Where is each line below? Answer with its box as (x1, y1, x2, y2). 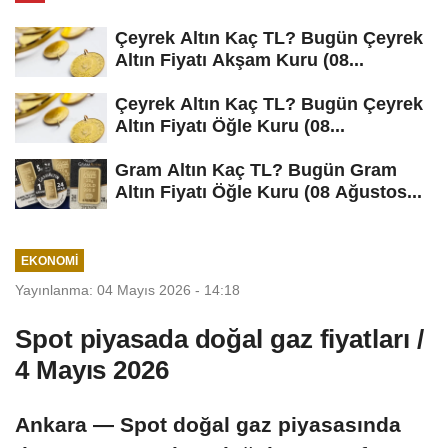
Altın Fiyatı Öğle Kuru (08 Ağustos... (115, 181, 422, 202)
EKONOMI (20, 254, 78, 268)
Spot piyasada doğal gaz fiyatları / (15, 324, 424, 355)
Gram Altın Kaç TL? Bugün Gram (115, 159, 397, 180)
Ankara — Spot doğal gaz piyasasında (15, 413, 401, 437)
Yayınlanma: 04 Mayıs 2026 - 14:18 (15, 282, 240, 299)
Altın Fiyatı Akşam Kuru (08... (115, 50, 364, 71)
